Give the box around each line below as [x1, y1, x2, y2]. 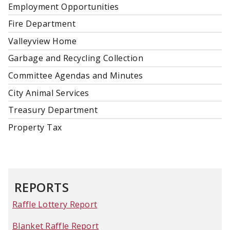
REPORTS [14, 178, 69, 196]
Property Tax [8, 121, 62, 133]
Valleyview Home [8, 35, 77, 47]
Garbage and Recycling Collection [8, 52, 144, 64]
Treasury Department [8, 104, 98, 116]
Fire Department [8, 18, 76, 30]
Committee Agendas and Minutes [8, 70, 143, 82]
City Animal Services [8, 87, 89, 99]
